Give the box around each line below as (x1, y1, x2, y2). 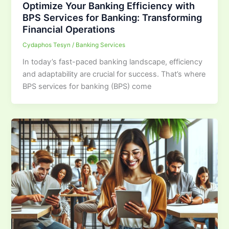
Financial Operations (22, 24, 116, 35)
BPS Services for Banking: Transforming (22, 12, 202, 24)
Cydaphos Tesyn (22, 41, 73, 49)
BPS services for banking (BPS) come (22, 81, 152, 91)
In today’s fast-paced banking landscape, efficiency (22, 57, 203, 66)
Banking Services (76, 41, 126, 49)
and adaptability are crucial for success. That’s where (22, 69, 206, 79)
